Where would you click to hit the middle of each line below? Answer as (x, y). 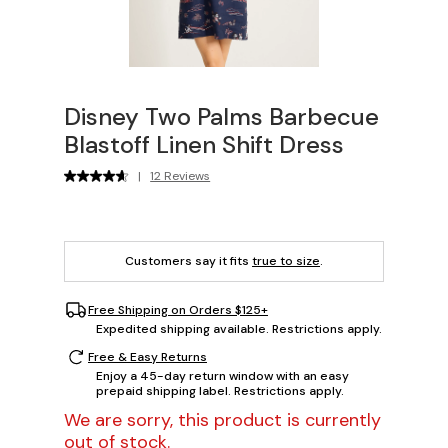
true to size (286, 261)
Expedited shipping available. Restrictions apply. (239, 329)
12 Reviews (180, 176)
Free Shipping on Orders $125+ (178, 309)
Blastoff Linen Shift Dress (204, 145)
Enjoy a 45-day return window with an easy (222, 376)
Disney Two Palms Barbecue (221, 117)
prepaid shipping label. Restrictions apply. (220, 391)
